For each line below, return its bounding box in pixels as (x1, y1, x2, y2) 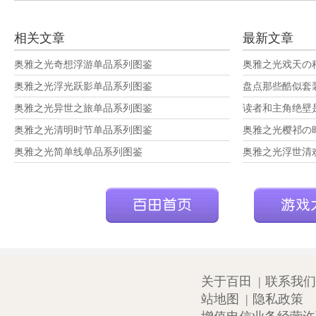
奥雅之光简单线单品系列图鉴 (14, 146, 142, 158)
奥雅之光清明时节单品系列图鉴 (14, 124, 152, 136)
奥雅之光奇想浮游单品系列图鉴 (14, 59, 152, 71)
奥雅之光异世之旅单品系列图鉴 (14, 102, 152, 114)
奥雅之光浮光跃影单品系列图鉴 (14, 80, 152, 92)
